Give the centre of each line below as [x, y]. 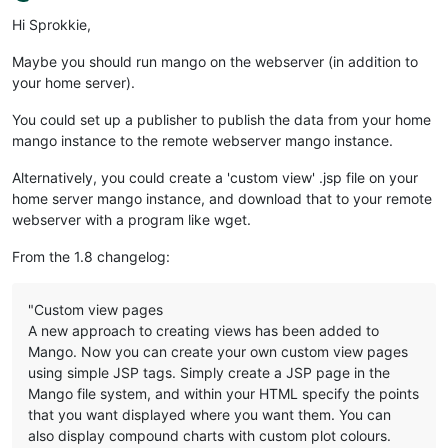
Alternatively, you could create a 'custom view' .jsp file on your [215, 177]
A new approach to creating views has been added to [203, 330]
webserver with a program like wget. [131, 219]
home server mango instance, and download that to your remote [222, 198]
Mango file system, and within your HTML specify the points [223, 393]
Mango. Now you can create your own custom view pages [218, 351]
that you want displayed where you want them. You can [209, 414]
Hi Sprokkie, [51, 24]
